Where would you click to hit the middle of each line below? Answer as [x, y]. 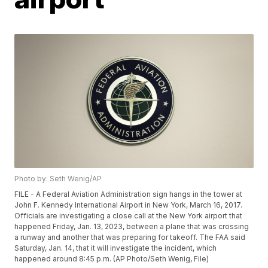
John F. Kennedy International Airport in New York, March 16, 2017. [129, 205]
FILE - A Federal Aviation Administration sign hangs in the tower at [129, 194]
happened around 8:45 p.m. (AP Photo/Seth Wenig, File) [112, 259]
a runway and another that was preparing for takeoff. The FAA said [130, 237]
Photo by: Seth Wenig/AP [58, 179]
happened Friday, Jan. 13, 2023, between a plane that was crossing [132, 227]
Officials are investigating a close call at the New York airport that [129, 216]
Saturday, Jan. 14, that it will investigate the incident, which [116, 248]
